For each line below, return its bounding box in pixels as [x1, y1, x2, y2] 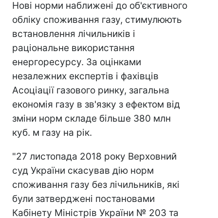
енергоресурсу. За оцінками [12, 56, 141, 68]
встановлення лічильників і [12, 28, 135, 40]
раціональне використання [12, 42, 135, 54]
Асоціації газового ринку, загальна [12, 85, 169, 96]
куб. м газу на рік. [12, 127, 92, 139]
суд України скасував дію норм [12, 165, 154, 177]
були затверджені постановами [12, 193, 155, 205]
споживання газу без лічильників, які [12, 179, 180, 191]
